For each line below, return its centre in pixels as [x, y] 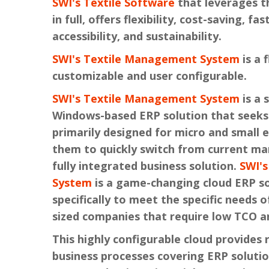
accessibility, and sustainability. [137, 36]
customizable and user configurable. [150, 76]
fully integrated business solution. [146, 166]
